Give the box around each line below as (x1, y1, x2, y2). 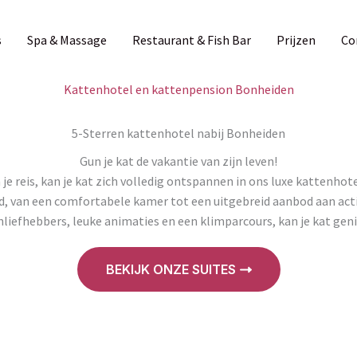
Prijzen (276, 31, 316, 48)
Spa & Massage (26, 31, 107, 48)
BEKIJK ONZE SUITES (105, 261, 236, 277)
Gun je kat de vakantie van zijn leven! (80, 153, 277, 169)
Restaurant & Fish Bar (131, 31, 251, 48)
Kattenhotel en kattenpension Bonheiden (63, 81, 294, 97)
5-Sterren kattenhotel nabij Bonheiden (72, 125, 285, 141)
